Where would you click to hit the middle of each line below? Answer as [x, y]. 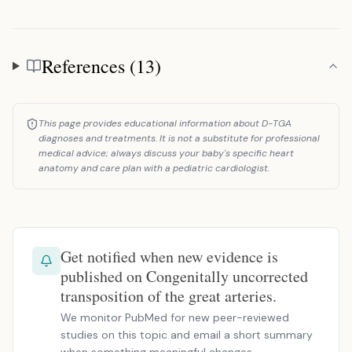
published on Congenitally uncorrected [184, 276]
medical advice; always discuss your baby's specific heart [166, 153]
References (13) [101, 66]
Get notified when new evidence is [169, 257]
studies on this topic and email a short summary [187, 335]
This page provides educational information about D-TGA [165, 123]
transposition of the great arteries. [169, 296]
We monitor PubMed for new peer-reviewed [175, 317]
